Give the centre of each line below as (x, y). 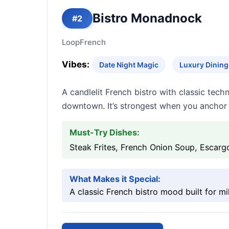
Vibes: (76, 64)
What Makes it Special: (115, 179)
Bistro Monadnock (147, 18)
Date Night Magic (129, 65)
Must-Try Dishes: (105, 132)
